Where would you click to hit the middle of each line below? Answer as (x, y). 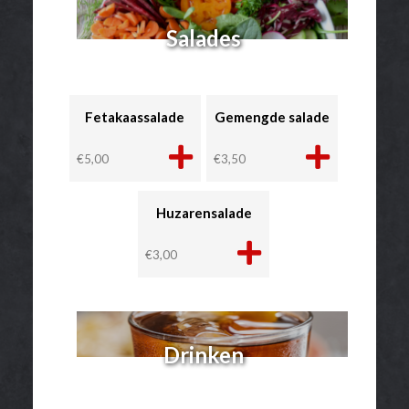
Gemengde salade (273, 117)
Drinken (204, 355)
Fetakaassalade (135, 117)
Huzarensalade (204, 213)
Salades (204, 37)
